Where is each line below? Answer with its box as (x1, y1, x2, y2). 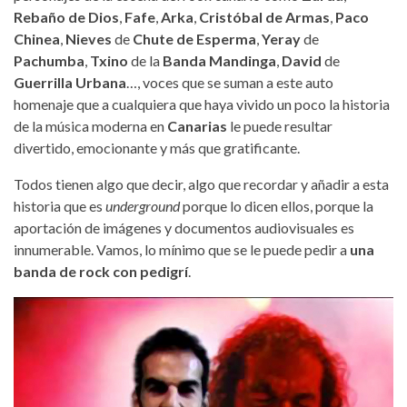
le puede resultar (227, 117, 333, 135)
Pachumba (14, 52, 84, 70)
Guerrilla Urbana (14, 74, 126, 92)
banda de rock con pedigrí (14, 263, 188, 281)
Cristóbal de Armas (199, 8, 330, 26)
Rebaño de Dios (14, 8, 119, 26)
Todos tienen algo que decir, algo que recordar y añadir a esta (14, 175, 389, 194)
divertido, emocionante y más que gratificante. (14, 139, 300, 157)
